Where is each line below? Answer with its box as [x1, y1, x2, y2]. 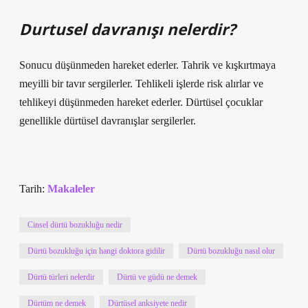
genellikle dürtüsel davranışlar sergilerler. [19, 115, 196, 126]
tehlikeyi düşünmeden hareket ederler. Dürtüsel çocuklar [19, 96, 263, 108]
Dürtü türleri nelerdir [27, 272, 95, 282]
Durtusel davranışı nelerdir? [19, 19, 236, 40]
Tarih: [19, 183, 47, 195]
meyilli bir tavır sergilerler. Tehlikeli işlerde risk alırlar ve [19, 78, 263, 89]
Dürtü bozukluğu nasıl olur [187, 246, 275, 256]
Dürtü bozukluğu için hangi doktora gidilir [27, 246, 165, 256]
